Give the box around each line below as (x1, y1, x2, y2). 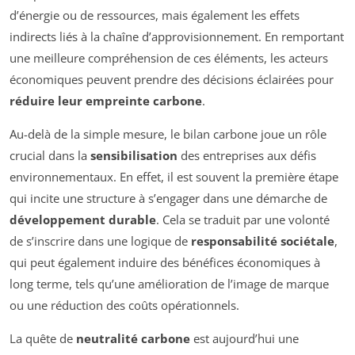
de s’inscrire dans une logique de (10, 233, 191, 250)
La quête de (10, 330, 76, 347)
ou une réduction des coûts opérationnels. (10, 297, 239, 314)
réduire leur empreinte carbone (10, 93, 202, 109)
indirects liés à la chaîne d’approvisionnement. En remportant (10, 29, 344, 45)
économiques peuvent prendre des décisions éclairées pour (10, 71, 334, 88)
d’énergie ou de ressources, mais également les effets (10, 7, 300, 24)
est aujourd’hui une (190, 330, 299, 347)
